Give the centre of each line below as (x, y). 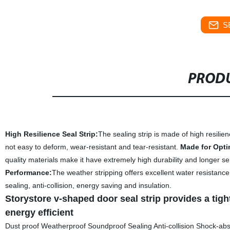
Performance (27, 172)
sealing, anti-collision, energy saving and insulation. (88, 185)
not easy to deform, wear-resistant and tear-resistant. (92, 147)
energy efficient (39, 213)
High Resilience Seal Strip (50, 134)
